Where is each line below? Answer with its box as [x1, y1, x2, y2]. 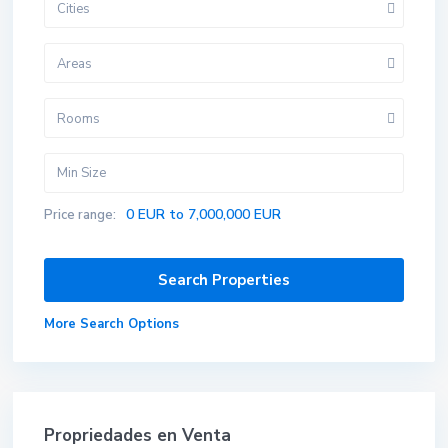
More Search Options [44, 315, 179, 333]
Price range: [44, 206, 116, 224]
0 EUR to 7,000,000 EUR [126, 205, 281, 224]
